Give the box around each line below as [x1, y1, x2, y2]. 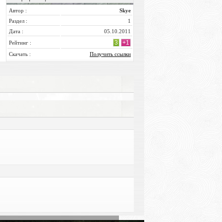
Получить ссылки [90, 51, 131, 57]
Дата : [9, 28, 23, 34]
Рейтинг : [9, 40, 31, 46]
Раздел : [9, 18, 27, 24]
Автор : [9, 7, 27, 13]
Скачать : [9, 51, 31, 57]
